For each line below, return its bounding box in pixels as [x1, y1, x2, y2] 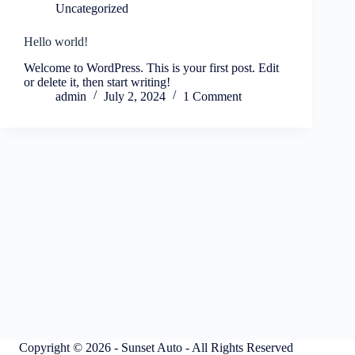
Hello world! [24, 35, 88, 48]
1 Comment [183, 89, 242, 103]
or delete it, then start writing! [24, 74, 170, 89]
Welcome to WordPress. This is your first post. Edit [24, 60, 279, 74]
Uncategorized [55, 2, 128, 15]
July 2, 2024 [104, 89, 166, 103]
